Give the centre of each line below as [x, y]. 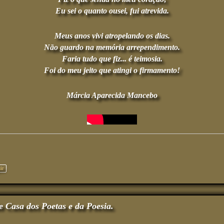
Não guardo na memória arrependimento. [112, 47]
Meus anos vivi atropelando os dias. [112, 36]
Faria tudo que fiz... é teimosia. [112, 59]
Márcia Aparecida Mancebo [112, 95]
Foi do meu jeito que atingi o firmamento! [112, 70]
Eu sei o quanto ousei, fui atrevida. [112, 11]
